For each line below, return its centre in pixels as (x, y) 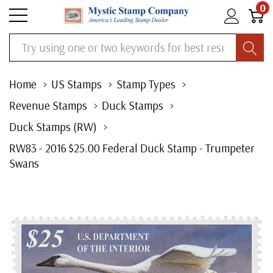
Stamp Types (146, 84)
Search (23, 42)
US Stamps (76, 84)
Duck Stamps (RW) (53, 127)
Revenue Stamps (48, 105)
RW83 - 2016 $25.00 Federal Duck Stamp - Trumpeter (132, 148)
